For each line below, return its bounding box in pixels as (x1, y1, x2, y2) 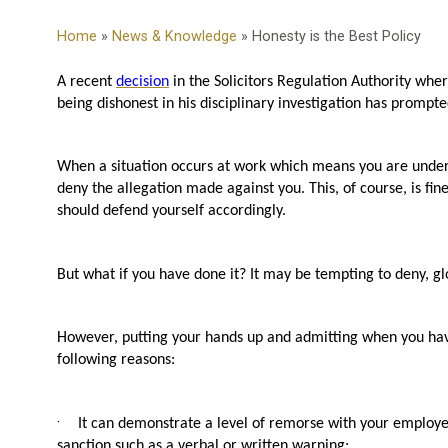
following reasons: (57, 351, 175, 368)
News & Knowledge (112, 28, 237, 46)
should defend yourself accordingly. (57, 203, 286, 220)
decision (116, 74, 169, 91)
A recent (57, 74, 116, 91)
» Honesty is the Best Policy (237, 28, 421, 46)
